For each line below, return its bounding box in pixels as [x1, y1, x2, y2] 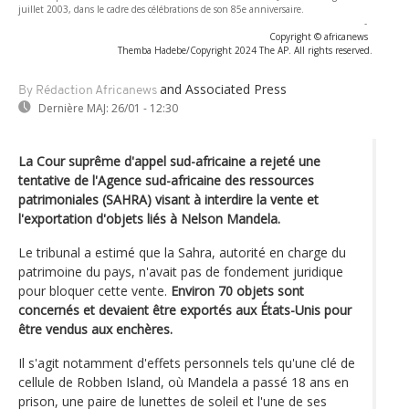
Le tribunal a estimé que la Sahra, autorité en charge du [18, 243, 346, 261]
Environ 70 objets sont [171, 281, 304, 299]
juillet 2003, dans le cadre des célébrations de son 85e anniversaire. [18, 2, 304, 16]
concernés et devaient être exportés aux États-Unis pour [18, 300, 351, 319]
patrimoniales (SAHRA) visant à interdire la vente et [18, 190, 319, 208]
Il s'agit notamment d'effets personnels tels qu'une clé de [18, 353, 355, 372]
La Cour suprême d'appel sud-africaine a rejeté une [18, 152, 320, 170]
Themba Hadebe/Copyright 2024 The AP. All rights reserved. [118, 43, 372, 57]
